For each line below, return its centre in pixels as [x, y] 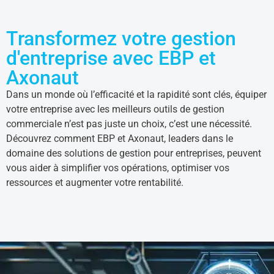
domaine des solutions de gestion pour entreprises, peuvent [134, 153]
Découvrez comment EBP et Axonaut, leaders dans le [120, 139]
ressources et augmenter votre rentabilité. [95, 183]
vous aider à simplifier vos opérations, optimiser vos [118, 168]
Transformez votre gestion [121, 39]
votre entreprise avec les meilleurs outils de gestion [115, 109]
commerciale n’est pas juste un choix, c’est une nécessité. [129, 124]
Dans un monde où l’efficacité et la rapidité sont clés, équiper [136, 94]
